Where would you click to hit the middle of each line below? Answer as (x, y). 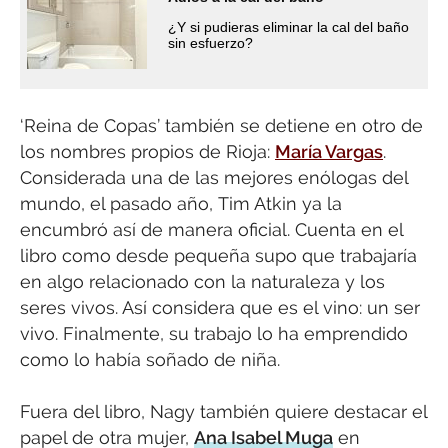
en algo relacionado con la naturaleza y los (202, 281)
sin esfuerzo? (210, 42)
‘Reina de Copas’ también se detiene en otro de (221, 125)
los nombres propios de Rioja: (147, 151)
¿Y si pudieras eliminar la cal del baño (288, 26)
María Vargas (329, 151)
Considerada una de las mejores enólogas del (214, 177)
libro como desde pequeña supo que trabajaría (218, 255)
